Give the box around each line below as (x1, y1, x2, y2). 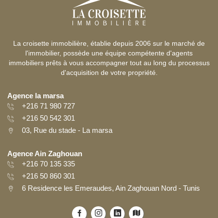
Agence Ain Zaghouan (7, 149, 82, 158)
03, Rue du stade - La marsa (22, 126, 112, 135)
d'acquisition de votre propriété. (60, 69, 158, 77)
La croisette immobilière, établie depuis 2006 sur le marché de (13, 39, 205, 48)
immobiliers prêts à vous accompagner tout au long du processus (8, 59, 210, 67)
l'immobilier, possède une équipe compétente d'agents (25, 49, 193, 57)
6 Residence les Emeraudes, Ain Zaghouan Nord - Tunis (22, 184, 200, 193)
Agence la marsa (7, 91, 64, 100)
